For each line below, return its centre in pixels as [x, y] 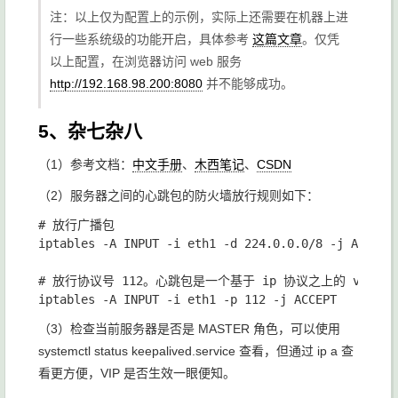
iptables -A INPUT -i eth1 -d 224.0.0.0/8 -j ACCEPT [216, 244]
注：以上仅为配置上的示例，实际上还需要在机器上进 [199, 17]
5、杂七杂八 [90, 131]
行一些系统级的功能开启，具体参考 [151, 40]
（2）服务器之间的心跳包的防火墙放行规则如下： [179, 196]
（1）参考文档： [85, 165]
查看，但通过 [276, 351]
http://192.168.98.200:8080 [126, 84]
